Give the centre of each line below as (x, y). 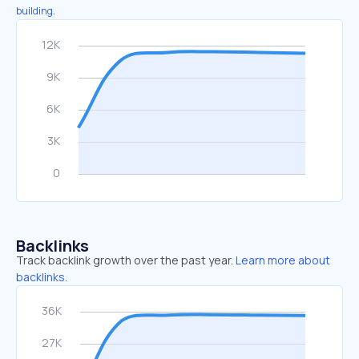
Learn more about (283, 260)
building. (36, 11)
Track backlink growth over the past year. (125, 260)
